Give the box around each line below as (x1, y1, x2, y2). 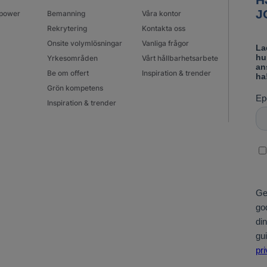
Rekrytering (46, 24, 87, 33)
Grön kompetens (46, 83, 103, 93)
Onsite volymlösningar (46, 39, 122, 48)
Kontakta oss (142, 24, 186, 33)
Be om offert (46, 69, 89, 78)
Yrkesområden (46, 54, 98, 63)
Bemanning (46, 9, 85, 18)
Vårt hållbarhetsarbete (142, 54, 219, 63)
